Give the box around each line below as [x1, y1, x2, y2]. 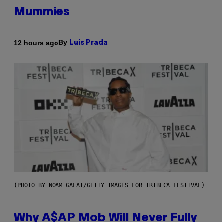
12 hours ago [14, 38, 58, 47]
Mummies [14, 7, 70, 18]
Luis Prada [69, 40, 108, 47]
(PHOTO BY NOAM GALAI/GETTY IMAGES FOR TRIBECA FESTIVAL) [14, 182, 205, 189]
